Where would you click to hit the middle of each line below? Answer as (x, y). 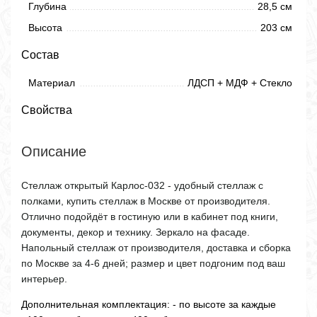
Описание (54, 151)
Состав (40, 55)
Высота (45, 28)
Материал (52, 83)
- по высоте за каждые (223, 304)
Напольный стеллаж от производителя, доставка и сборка (156, 248)
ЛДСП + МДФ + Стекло (240, 83)
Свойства (47, 110)
